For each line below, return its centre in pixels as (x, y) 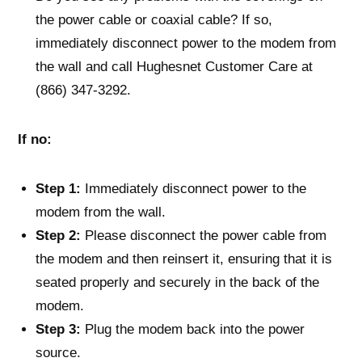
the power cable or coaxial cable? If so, (154, 19)
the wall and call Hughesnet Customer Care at (174, 66)
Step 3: (58, 328)
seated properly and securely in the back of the (177, 282)
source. (58, 352)
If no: (35, 139)
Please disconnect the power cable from (204, 235)
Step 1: (58, 188)
